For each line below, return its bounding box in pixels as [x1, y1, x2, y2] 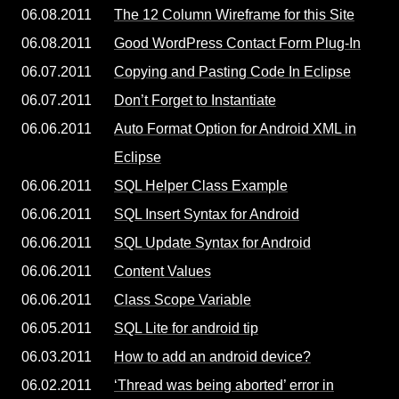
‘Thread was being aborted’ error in [114, 378, 334, 393]
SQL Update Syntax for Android [114, 235, 311, 250]
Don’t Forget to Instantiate [114, 93, 276, 108]
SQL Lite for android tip [114, 321, 258, 336]
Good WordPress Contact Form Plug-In [114, 36, 361, 51]
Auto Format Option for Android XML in [114, 121, 356, 136]
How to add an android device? [114, 349, 311, 364]
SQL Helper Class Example [114, 178, 288, 193]
